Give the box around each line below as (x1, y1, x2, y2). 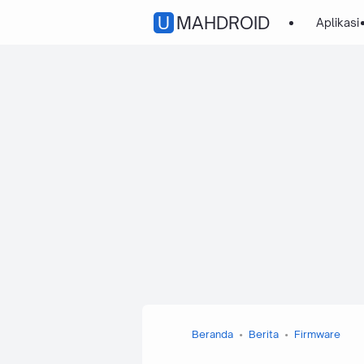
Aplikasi (316, 15, 359, 29)
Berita (248, 327, 279, 340)
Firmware (293, 327, 340, 340)
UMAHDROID (175, 11, 270, 33)
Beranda (191, 327, 233, 340)
